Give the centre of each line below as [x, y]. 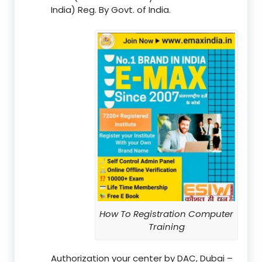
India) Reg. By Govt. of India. [111, 9]
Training [166, 226]
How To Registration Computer [166, 213]
